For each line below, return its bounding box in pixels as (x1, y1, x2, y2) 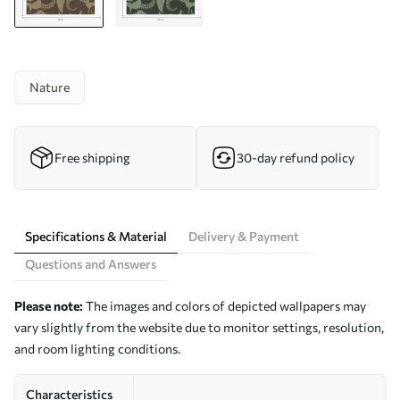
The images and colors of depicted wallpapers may (83, 298, 366, 313)
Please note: (14, 298, 83, 313)
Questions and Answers (25, 256, 156, 271)
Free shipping (54, 150, 130, 165)
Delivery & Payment (188, 229, 299, 244)
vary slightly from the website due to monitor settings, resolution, (14, 320, 384, 335)
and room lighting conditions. (14, 341, 180, 356)
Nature (29, 79, 70, 95)
